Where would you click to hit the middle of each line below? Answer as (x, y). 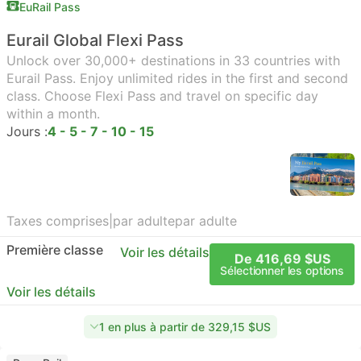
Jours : (27, 131)
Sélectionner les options (282, 270)
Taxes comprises (58, 221)
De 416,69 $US (282, 259)
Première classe (55, 250)
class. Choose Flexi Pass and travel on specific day (162, 96)
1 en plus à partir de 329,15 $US (185, 327)
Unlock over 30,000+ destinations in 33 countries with (173, 60)
